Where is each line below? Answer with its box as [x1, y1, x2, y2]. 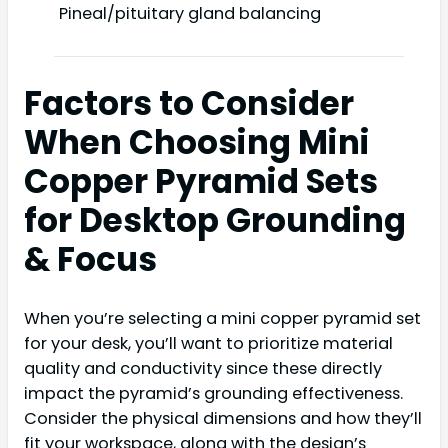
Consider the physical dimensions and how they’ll [24, 406, 422, 430]
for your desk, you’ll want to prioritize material [24, 331, 393, 355]
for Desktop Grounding [24, 197, 406, 243]
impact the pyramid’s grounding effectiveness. [24, 381, 403, 405]
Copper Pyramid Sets [24, 158, 378, 204]
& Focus [24, 236, 157, 282]
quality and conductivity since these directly [24, 356, 382, 380]
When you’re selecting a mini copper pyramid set [24, 306, 421, 330]
